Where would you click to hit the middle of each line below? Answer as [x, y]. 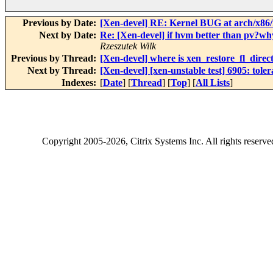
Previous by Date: [61, 23]
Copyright [63, 141]
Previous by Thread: [55, 58]
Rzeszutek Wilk [128, 46]
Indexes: [80, 83]
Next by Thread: [63, 71]
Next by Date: [69, 35]
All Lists [213, 83]
